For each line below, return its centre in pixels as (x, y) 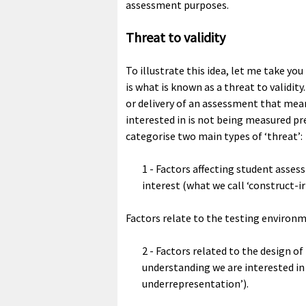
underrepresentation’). (195, 284)
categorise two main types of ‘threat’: (214, 136)
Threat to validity (176, 38)
